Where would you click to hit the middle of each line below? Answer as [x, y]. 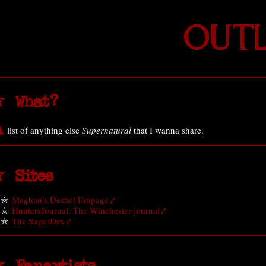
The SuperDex [38, 221]
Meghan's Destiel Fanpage [60, 199]
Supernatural [107, 130]
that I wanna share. [167, 130]
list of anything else [43, 130]
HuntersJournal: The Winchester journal [86, 210]
